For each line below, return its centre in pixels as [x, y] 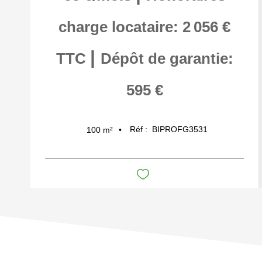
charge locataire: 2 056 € [144, 27]
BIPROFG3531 [180, 130]
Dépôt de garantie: [167, 58]
